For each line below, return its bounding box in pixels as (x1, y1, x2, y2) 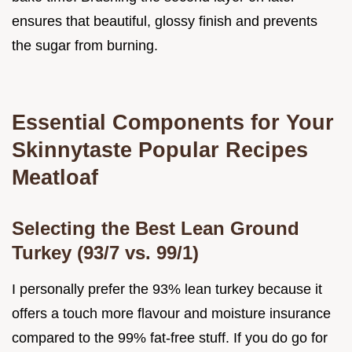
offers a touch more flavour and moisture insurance (12, 306, 331, 322)
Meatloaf (12, 165, 98, 190)
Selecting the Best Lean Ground (12, 218, 299, 240)
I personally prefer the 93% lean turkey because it (12, 281, 322, 298)
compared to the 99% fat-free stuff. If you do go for (12, 330, 328, 346)
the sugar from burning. (12, 38, 158, 54)
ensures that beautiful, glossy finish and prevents (12, 13, 317, 30)
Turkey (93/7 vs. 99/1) (12, 242, 199, 264)
